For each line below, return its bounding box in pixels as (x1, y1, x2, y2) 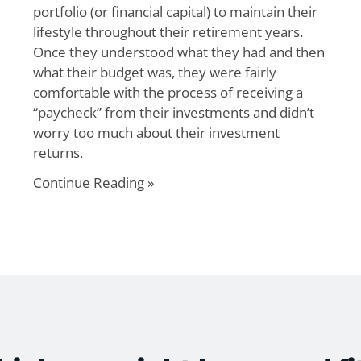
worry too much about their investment (32, 123, 280, 142)
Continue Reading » (32, 173, 154, 192)
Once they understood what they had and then (32, 43, 325, 61)
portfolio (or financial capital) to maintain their (32, 2, 317, 21)
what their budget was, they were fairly (32, 63, 276, 81)
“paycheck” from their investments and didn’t (32, 103, 314, 122)
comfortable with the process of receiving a (32, 83, 303, 102)
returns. (32, 143, 83, 162)
